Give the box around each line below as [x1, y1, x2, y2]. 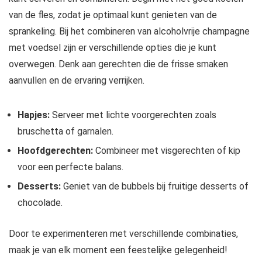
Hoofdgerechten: [18, 145, 93, 157]
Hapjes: [18, 109, 50, 121]
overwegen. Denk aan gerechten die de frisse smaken [9, 58, 228, 70]
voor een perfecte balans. [18, 161, 123, 173]
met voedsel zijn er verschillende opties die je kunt [9, 42, 216, 54]
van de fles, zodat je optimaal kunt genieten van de [9, 9, 217, 21]
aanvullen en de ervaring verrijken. [9, 75, 144, 87]
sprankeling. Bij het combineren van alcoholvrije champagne [9, 26, 250, 37]
